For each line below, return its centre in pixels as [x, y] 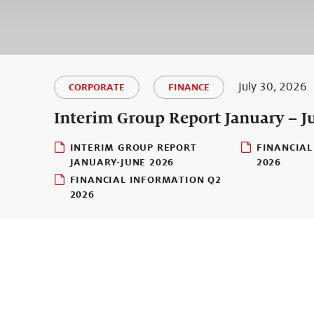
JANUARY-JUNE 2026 [122, 162]
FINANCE [189, 87]
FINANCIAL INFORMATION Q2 [145, 180]
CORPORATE [96, 87]
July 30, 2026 [272, 87]
